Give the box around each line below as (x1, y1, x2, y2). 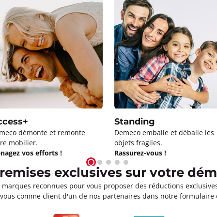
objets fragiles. (114, 138, 162, 147)
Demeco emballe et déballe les (114, 127, 214, 137)
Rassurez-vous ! (114, 148, 166, 157)
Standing (114, 115, 155, 129)
